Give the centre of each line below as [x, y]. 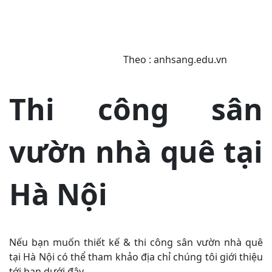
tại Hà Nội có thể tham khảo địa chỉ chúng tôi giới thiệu [136, 257]
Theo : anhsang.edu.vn [118, 59]
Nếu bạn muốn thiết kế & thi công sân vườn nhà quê [136, 243]
